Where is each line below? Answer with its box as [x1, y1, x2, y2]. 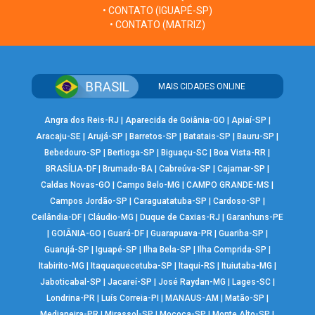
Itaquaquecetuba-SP [90, 261, 172, 271]
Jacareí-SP [107, 277, 152, 288]
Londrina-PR [46, 293, 95, 304]
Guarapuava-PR [150, 229, 212, 239]
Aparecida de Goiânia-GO [124, 115, 225, 126]
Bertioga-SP [108, 148, 155, 158]
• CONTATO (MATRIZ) [110, 18, 205, 30]
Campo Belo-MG [117, 180, 181, 191]
